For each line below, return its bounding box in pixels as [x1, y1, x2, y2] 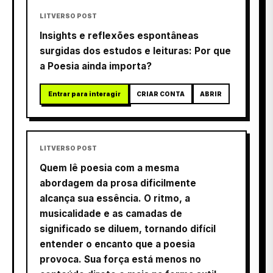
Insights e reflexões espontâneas [40, 29, 199, 41]
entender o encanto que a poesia [40, 238, 195, 250]
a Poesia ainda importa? [40, 60, 152, 72]
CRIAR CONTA [136, 90, 185, 97]
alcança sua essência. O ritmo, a [40, 192, 190, 204]
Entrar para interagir [48, 90, 121, 97]
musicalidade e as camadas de [40, 207, 182, 219]
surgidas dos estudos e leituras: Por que [40, 44, 231, 57]
